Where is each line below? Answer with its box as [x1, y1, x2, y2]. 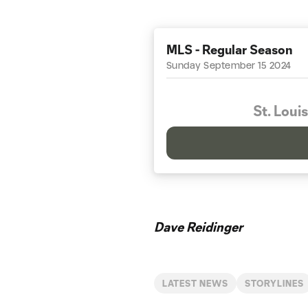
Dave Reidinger [154, 219, 243, 234]
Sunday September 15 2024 [166, 60, 291, 70]
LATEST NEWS [162, 278, 228, 288]
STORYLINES [244, 278, 305, 288]
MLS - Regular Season [166, 42, 293, 57]
